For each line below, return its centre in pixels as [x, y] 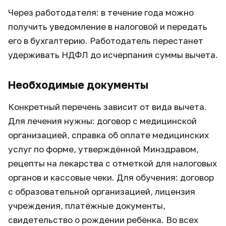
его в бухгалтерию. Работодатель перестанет [106, 41]
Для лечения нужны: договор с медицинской [102, 121]
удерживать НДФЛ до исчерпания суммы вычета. [113, 55]
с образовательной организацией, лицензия [102, 192]
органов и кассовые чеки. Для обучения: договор [111, 178]
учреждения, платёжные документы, [87, 206]
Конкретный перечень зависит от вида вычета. [107, 107]
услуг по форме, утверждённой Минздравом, [103, 149]
